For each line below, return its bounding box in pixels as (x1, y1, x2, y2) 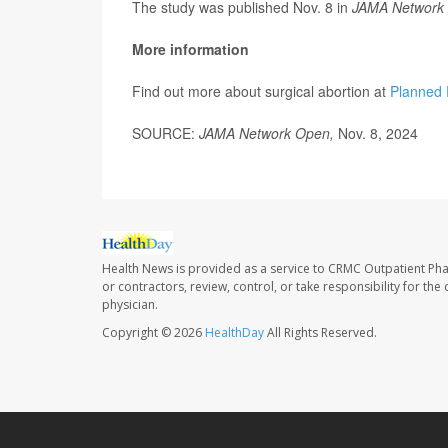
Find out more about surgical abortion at (132, 81, 390, 102)
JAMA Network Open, (199, 123, 338, 144)
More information (132, 39, 249, 60)
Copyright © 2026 (102, 323, 205, 341)
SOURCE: (132, 123, 199, 144)
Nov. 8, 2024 (338, 123, 418, 144)
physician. (102, 295, 158, 313)
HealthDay (205, 323, 264, 341)
